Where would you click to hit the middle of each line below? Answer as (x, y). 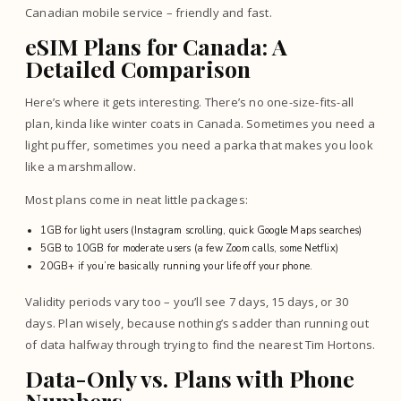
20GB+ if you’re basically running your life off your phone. (176, 266)
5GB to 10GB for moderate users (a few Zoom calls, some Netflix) (189, 248)
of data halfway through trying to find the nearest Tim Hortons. (200, 344)
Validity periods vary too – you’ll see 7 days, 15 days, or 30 (187, 301)
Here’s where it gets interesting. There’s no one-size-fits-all (190, 102)
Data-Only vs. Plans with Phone (190, 378)
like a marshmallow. (81, 166)
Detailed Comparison (138, 68)
